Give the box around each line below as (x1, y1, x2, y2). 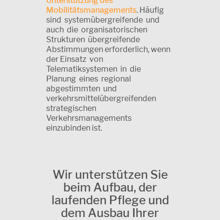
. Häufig (137, 5, 164, 15)
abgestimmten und (46, 83, 118, 93)
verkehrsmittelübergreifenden (46, 93, 158, 103)
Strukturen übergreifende (46, 34, 140, 44)
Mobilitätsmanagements (46, 5, 137, 15)
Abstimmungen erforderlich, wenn (46, 44, 170, 54)
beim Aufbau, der (63, 180, 157, 194)
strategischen (46, 103, 96, 113)
